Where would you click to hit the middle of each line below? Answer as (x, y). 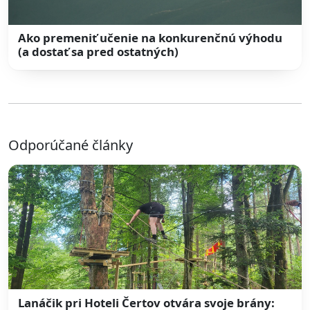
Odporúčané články (71, 145)
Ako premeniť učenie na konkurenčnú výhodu (151, 38)
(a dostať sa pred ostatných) (99, 52)
